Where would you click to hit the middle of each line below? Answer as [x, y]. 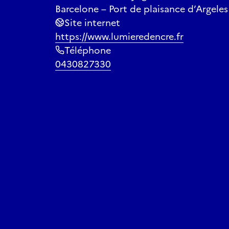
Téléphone [88, 50]
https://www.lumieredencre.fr [119, 36]
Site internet [92, 22]
